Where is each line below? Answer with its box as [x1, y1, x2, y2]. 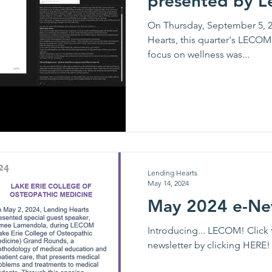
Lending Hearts [148, 168, 197, 177]
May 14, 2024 [148, 178, 189, 188]
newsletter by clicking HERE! [148, 239, 270, 251]
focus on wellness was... [148, 48, 250, 60]
